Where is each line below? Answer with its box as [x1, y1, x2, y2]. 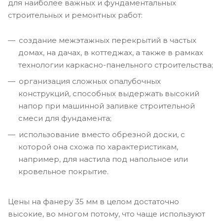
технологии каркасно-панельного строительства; [18, 60, 213, 70]
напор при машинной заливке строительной [18, 101, 195, 110]
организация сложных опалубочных [19, 76, 161, 86]
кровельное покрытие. [18, 166, 109, 176]
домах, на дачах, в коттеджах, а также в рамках [18, 47, 203, 57]
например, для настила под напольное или [18, 154, 188, 164]
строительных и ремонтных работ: [8, 10, 143, 20]
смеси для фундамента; [18, 113, 111, 123]
